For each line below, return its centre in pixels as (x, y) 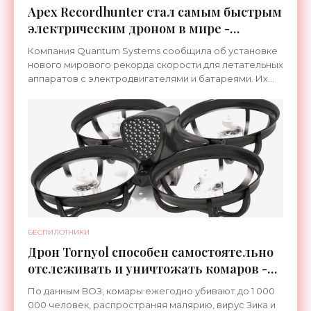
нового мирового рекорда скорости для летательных (155, 65)
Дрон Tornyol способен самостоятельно (151, 252)
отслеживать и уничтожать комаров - (148, 269)
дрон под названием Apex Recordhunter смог (134, 92)
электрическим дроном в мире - (129, 28)
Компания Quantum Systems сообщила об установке (153, 51)
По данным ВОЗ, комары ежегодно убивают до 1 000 (151, 291)
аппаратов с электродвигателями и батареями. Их (148, 78)
